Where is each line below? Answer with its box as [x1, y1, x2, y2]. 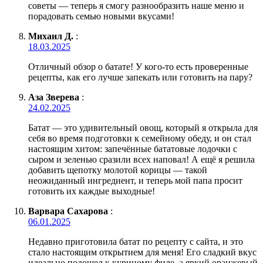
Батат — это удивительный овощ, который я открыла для [28, 122, 258, 133]
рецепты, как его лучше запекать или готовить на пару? [28, 72, 252, 82]
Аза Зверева [28, 92, 79, 102]
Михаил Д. [28, 31, 73, 41]
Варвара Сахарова [28, 205, 108, 216]
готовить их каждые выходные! [28, 186, 155, 196]
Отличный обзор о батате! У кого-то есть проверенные [28, 61, 248, 72]
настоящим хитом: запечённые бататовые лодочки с [28, 143, 237, 154]
